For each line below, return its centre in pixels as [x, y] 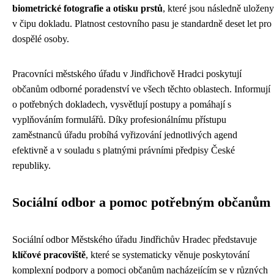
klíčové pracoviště [49, 255]
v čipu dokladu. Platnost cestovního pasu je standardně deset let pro [142, 24]
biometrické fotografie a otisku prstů [87, 9]
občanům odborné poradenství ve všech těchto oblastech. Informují [141, 89]
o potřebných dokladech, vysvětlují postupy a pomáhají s [122, 105]
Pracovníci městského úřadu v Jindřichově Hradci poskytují [127, 74]
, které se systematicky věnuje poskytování [168, 255]
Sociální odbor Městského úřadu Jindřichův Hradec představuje [135, 240]
